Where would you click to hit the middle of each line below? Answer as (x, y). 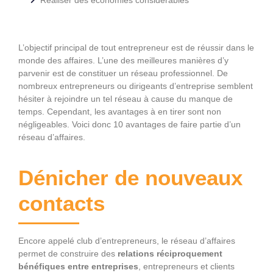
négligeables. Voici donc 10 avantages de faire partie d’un (129, 124)
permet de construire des (68, 253)
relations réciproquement (170, 253)
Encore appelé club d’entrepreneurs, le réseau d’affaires (127, 240)
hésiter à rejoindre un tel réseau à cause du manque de (126, 98)
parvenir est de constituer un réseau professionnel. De (123, 73)
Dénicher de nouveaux (130, 177)
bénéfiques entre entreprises (78, 266)
